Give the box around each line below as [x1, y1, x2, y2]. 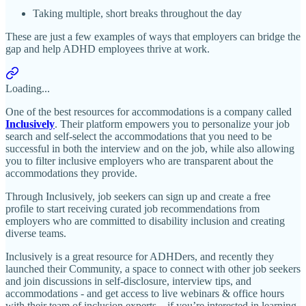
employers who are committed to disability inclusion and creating [5, 215, 285, 227]
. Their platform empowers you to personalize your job [55, 118, 290, 130]
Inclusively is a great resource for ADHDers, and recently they [5, 251, 274, 263]
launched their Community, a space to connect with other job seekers [5, 263, 301, 275]
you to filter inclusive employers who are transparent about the [5, 155, 273, 167]
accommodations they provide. [5, 167, 137, 180]
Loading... [5, 83, 50, 95]
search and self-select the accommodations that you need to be [5, 130, 272, 143]
